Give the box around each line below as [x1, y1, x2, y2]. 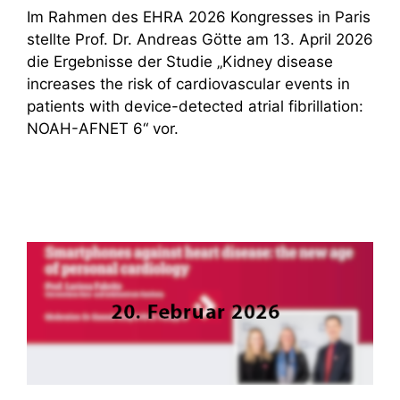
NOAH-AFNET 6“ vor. [27, 119, 179, 137]
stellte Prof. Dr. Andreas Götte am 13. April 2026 [27, 29, 373, 48]
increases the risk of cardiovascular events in [27, 74, 350, 93]
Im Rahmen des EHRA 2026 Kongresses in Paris [27, 7, 371, 26]
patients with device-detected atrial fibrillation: [27, 96, 363, 115]
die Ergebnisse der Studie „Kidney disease [27, 52, 333, 71]
